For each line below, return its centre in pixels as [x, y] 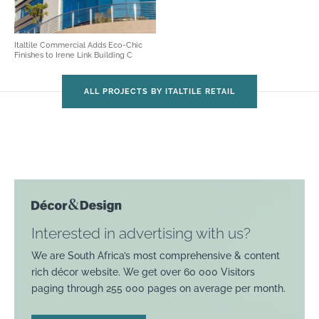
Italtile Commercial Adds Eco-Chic [78, 45]
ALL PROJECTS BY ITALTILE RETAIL [159, 91]
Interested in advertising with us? [141, 233]
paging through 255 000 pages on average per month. [158, 288]
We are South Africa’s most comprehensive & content [156, 255]
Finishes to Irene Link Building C [74, 55]
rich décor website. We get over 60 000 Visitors [143, 272]
